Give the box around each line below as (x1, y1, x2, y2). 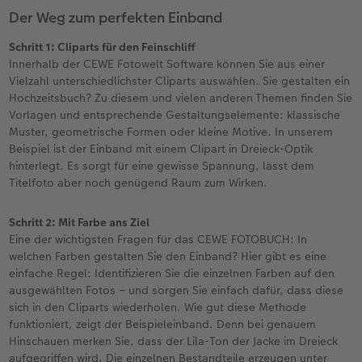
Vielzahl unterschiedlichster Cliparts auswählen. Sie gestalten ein (9, 72, 351, 89)
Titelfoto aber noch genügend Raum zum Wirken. (9, 174, 268, 191)
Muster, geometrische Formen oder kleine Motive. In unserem (9, 123, 334, 140)
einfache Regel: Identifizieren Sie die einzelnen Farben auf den (9, 264, 335, 281)
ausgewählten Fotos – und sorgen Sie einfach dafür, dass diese (9, 281, 344, 298)
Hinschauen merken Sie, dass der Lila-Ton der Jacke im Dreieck (9, 332, 339, 349)
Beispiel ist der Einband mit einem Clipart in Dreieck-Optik (9, 140, 314, 157)
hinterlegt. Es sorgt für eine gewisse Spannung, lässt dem (9, 157, 315, 174)
